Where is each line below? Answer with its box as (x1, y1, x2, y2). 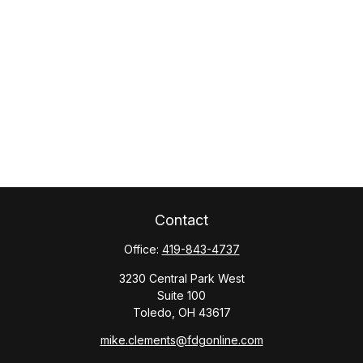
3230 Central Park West (118, 271, 245, 285)
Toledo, (132, 305, 175, 319)
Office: (123, 242, 162, 256)
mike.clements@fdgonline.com (100, 333, 263, 347)
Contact (155, 211, 208, 228)
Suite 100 (157, 288, 206, 302)
